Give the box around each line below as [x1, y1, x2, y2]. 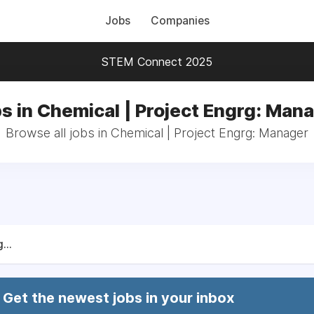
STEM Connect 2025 [102, 55, 212, 69]
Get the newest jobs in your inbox [3, 289, 234, 306]
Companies [150, 14, 210, 27]
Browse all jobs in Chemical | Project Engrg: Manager [6, 125, 308, 140]
